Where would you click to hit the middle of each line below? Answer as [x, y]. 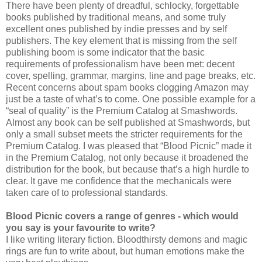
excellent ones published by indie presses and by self [116, 29]
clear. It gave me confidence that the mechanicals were [119, 181]
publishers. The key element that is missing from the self [121, 40]
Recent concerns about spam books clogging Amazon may [127, 87]
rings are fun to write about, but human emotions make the [125, 251]
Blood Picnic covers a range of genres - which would [122, 216]
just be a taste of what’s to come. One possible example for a [131, 99]
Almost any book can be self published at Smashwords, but [128, 122]
